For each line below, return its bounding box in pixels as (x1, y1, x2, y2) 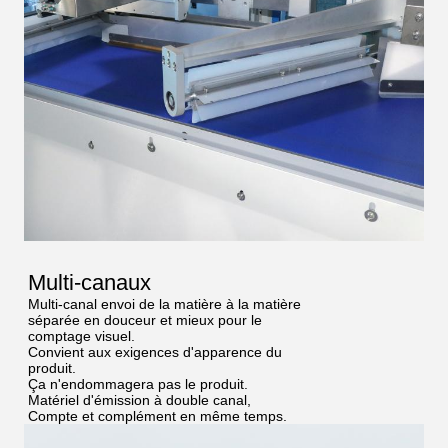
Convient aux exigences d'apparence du (28, 344, 282, 361)
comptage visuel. (28, 328, 135, 345)
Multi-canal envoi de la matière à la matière (28, 296, 301, 313)
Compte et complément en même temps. (28, 408, 287, 425)
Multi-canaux (28, 270, 151, 296)
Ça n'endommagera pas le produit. (28, 376, 248, 393)
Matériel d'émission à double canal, (28, 392, 251, 409)
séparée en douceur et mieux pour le (28, 312, 262, 329)
